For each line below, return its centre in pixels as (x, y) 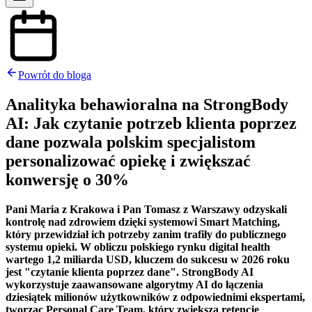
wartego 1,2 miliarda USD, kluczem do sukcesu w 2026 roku (148, 259)
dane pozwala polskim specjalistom (131, 142)
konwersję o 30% (67, 179)
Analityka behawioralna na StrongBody (147, 104)
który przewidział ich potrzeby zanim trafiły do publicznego (146, 234)
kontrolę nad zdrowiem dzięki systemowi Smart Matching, (143, 221)
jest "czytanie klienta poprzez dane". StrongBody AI (130, 272)
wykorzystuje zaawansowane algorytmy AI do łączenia (134, 284)
